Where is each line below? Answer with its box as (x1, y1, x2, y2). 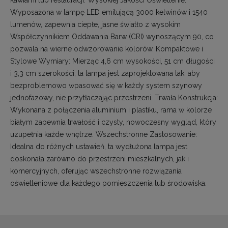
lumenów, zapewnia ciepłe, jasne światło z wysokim (10, 20, 181, 28)
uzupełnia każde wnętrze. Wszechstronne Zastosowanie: (10, 130, 197, 138)
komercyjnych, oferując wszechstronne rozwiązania (10, 166, 182, 175)
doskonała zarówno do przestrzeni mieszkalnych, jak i (10, 154, 189, 163)
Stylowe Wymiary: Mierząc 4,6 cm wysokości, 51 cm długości (10, 56, 215, 65)
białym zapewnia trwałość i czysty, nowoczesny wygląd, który (10, 118, 216, 126)
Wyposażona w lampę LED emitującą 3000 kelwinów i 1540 (10, 8, 208, 16)
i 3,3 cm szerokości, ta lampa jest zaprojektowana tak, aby (10, 69, 200, 77)
